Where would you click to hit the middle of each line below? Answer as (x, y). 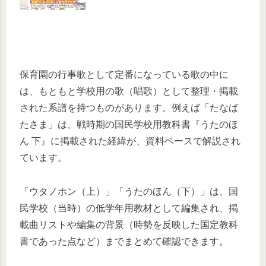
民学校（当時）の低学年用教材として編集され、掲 (129, 208)
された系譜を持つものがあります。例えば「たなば (129, 107)
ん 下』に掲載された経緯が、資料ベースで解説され (130, 141)
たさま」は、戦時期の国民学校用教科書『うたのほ (129, 124)
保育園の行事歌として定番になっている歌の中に (124, 74)
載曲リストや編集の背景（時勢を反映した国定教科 (129, 224)
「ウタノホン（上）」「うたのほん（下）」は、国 (129, 191)
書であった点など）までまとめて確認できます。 (124, 241)
